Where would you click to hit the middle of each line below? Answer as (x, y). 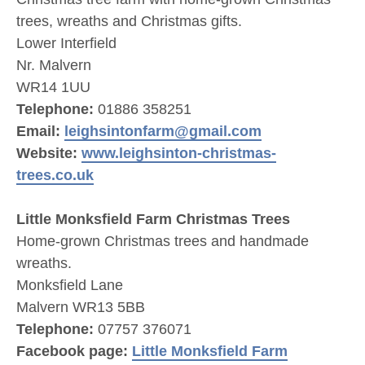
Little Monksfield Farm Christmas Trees (153, 219)
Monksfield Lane (72, 285)
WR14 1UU (55, 87)
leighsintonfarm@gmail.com (163, 131)
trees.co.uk (55, 175)
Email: (40, 131)
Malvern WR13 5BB (83, 307)
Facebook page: (74, 351)
